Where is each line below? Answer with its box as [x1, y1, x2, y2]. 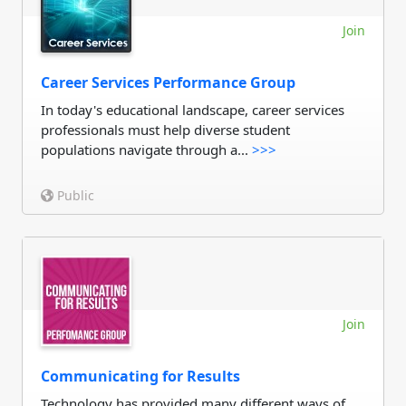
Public [53, 187, 94, 204]
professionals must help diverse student [41, 121, 290, 139]
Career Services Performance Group [41, 72, 295, 92]
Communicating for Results [41, 366, 240, 386]
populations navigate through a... [41, 140, 252, 159]
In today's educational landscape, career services [41, 101, 344, 119]
